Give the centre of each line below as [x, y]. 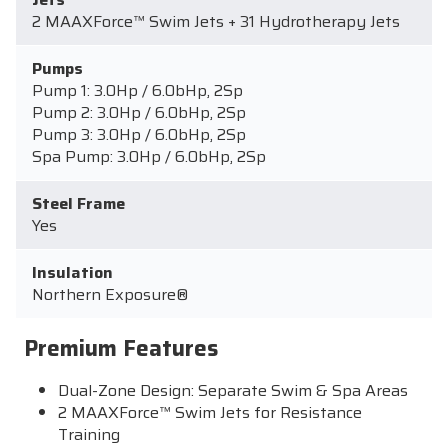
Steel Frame [78, 203]
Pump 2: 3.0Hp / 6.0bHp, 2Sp [139, 112]
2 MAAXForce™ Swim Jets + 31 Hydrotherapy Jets [216, 21]
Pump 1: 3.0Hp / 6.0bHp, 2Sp [137, 90]
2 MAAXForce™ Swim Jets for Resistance [210, 412]
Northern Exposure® [110, 294]
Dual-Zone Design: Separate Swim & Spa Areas [233, 390]
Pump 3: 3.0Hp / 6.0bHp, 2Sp [139, 134]
